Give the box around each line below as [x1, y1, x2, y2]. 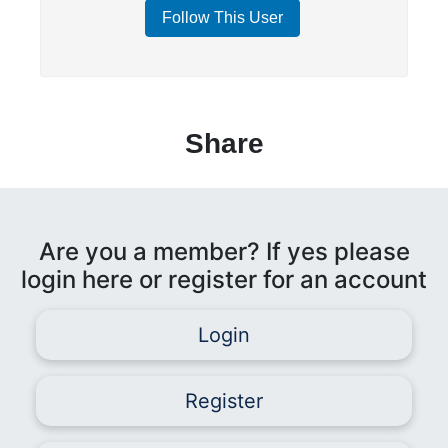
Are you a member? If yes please [38, 236, 410, 266]
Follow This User [161, 9, 283, 27]
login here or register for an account [21, 264, 427, 294]
